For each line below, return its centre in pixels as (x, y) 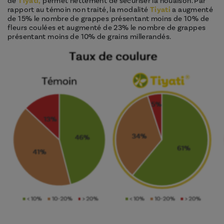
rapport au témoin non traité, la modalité (79, 10)
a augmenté (192, 10)
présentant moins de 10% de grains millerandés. (89, 37)
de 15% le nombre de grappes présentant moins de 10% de (108, 19)
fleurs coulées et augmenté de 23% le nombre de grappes (107, 28)
